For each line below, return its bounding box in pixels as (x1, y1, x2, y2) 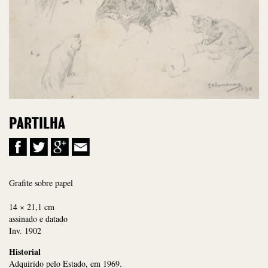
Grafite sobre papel (9, 177, 73, 189)
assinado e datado (9, 213, 68, 225)
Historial (9, 245, 41, 258)
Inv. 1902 (9, 225, 41, 237)
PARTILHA (9, 117, 65, 132)
